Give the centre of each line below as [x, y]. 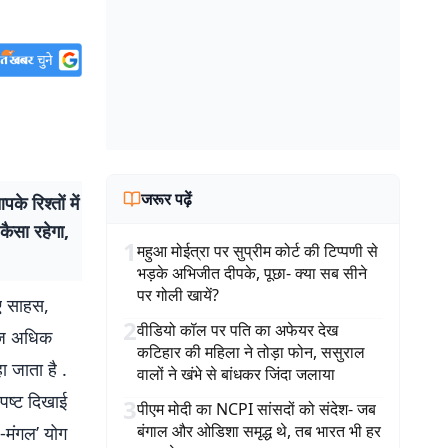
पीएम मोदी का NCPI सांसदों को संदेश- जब [256, 409]
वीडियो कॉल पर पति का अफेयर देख [237, 330]
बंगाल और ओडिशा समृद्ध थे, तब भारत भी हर [259, 431]
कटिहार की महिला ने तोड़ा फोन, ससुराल [251, 352]
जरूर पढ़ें [166, 199]
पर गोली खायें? [178, 295]
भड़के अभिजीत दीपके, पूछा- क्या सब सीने [252, 273]
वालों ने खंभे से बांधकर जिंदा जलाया [236, 374]
